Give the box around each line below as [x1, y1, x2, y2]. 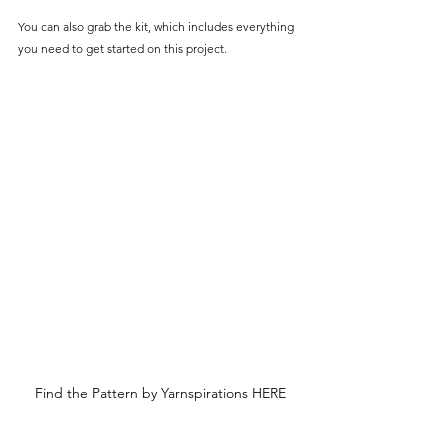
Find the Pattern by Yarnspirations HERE [34, 383, 286, 402]
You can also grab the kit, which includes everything [18, 18, 297, 34]
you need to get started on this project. [18, 40, 227, 56]
